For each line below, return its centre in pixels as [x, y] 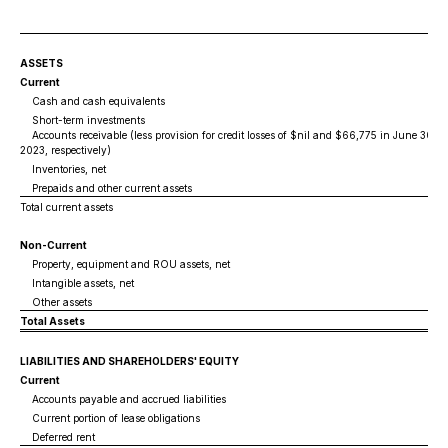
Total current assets [66, 207]
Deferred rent [57, 437]
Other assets [56, 302]
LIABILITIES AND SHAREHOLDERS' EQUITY [129, 361]
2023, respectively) [65, 150]
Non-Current [53, 245]
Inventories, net [63, 169]
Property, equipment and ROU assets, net [125, 264]
